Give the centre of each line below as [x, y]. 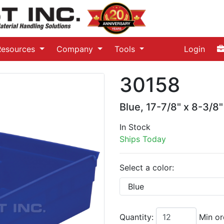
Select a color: [147, 167]
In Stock [135, 127]
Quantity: [138, 217]
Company [76, 49]
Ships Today [143, 139]
